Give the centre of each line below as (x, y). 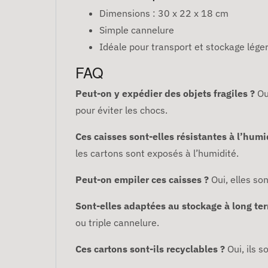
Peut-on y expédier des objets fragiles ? (165, 94)
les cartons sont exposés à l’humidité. (157, 153)
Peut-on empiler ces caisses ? (142, 180)
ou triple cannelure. (117, 223)
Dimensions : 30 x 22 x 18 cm (164, 13)
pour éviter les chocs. (121, 110)
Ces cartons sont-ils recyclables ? (150, 249)
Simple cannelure (137, 30)
